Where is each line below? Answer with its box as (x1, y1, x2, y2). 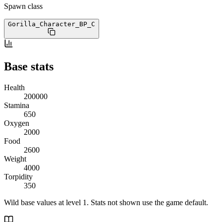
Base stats (4, 59, 54, 73)
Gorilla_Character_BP (8, 20, 87, 28)
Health (4, 83, 25, 92)
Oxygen (4, 118, 29, 127)
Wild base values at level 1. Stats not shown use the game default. (4, 198, 208, 207)
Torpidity (4, 172, 33, 181)
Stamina (4, 101, 29, 110)
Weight (4, 154, 26, 163)
